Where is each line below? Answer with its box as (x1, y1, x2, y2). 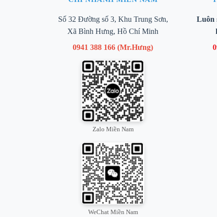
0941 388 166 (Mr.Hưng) (73, 43, 154, 51)
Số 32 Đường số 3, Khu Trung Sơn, (58, 15, 168, 23)
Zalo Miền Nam (92, 125, 134, 133)
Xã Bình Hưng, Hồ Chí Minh (67, 27, 159, 35)
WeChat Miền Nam (88, 208, 138, 216)
